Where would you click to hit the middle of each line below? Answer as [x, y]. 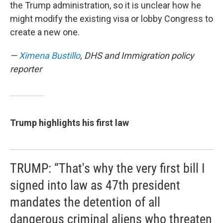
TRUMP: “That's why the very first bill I [108, 168]
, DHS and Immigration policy [137, 56]
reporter [26, 69]
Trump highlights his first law [69, 123]
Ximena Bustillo [50, 56]
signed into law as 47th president [95, 185]
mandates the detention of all [85, 202]
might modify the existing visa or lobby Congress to [111, 19]
